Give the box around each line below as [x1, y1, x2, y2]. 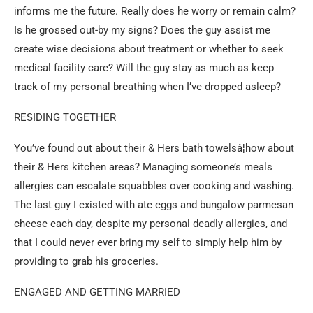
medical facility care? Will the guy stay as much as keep [14, 61, 274, 74]
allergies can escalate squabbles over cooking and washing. [14, 180, 294, 192]
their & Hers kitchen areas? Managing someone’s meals [14, 161, 272, 173]
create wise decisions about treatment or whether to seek [14, 43, 284, 55]
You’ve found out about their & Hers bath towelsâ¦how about [14, 142, 294, 154]
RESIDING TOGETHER [14, 111, 116, 124]
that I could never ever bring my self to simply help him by [14, 236, 282, 249]
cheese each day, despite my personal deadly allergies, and [14, 217, 287, 230]
